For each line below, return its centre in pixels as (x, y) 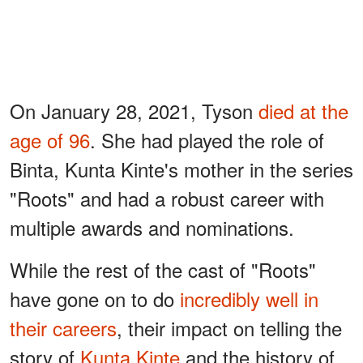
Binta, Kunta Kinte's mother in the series (181, 169)
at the (321, 110)
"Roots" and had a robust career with (167, 198)
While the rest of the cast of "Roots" (163, 269)
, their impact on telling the (229, 327)
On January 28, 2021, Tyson (134, 110)
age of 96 (50, 139)
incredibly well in (249, 298)
